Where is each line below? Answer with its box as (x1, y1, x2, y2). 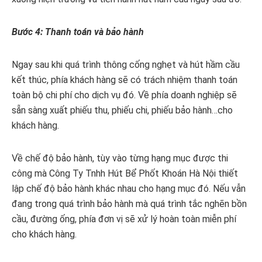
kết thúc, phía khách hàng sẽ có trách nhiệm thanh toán (12, 74, 237, 86)
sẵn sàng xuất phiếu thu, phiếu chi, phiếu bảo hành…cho (12, 105, 233, 116)
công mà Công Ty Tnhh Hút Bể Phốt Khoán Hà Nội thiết (12, 168, 238, 180)
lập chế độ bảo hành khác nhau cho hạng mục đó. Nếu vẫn (12, 183, 246, 195)
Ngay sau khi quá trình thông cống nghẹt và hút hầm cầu (12, 59, 240, 71)
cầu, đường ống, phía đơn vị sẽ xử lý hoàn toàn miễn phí (12, 213, 236, 225)
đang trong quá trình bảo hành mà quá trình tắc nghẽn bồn (12, 198, 247, 210)
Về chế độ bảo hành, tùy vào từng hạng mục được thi (12, 153, 228, 164)
